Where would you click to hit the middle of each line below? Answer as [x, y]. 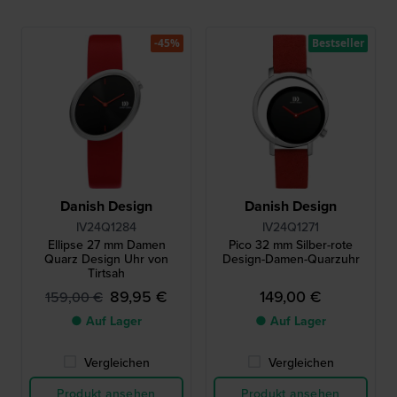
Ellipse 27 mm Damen [106, 245]
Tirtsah [106, 273]
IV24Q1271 [291, 227]
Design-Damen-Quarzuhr [291, 259]
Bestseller [338, 43]
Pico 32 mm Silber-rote [291, 245]
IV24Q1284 [106, 227]
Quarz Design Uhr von [106, 259]
